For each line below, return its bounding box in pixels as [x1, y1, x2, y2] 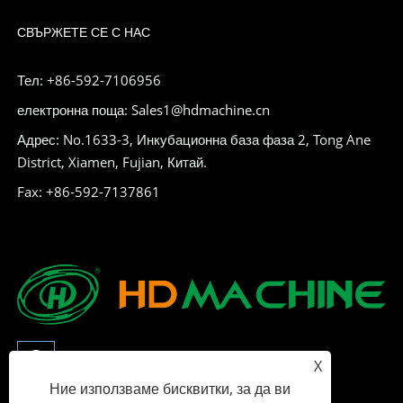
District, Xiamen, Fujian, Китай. [16, 153, 207, 172]
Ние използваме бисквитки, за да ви [49, 379, 291, 399]
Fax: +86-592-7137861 [16, 183, 160, 201]
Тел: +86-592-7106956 [16, 71, 161, 90]
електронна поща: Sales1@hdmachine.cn [16, 101, 270, 120]
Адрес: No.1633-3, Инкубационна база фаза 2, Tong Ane [16, 130, 371, 149]
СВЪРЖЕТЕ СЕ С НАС [16, 23, 150, 41]
